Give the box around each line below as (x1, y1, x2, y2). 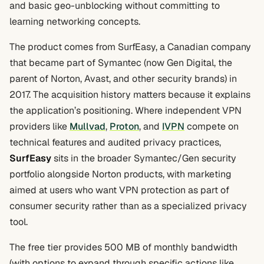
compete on (184, 120, 239, 133)
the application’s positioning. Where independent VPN (9, 104, 242, 117)
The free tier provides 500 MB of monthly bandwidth (9, 241, 237, 253)
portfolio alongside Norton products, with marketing (9, 168, 232, 180)
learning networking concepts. (9, 15, 140, 28)
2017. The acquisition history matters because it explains (9, 88, 250, 101)
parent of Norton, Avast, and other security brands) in (9, 72, 237, 85)
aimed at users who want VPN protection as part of (9, 184, 229, 196)
